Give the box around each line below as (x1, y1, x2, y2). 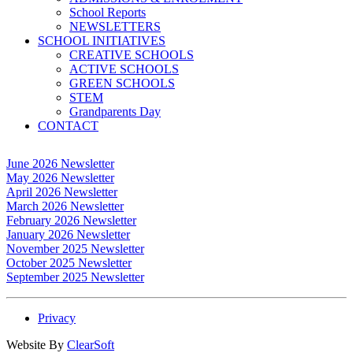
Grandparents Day (69, 105, 161, 118)
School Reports (69, 6, 146, 19)
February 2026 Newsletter (6, 214, 136, 227)
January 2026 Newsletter (6, 228, 130, 241)
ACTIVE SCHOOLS (69, 62, 179, 76)
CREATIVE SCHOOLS (69, 48, 194, 61)
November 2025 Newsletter (6, 242, 144, 255)
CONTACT (38, 119, 98, 132)
